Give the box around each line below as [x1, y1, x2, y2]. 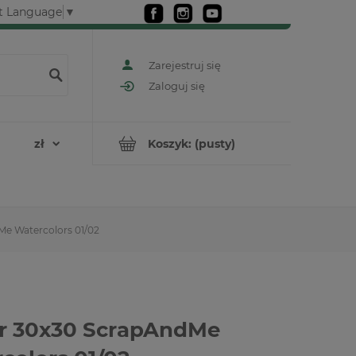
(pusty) [195, 136, 235, 151]
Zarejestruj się [149, 58, 221, 72]
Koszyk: [148, 136, 192, 151]
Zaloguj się [149, 79, 205, 93]
